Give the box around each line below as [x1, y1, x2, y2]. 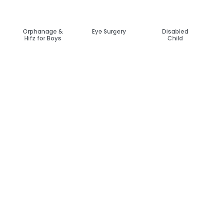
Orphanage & [23, 27, 63, 36]
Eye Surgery [91, 27, 126, 36]
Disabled [162, 27, 188, 36]
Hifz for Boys [24, 34, 62, 43]
